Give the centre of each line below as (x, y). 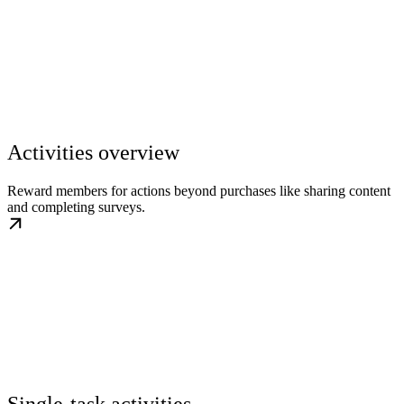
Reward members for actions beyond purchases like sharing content (199, 191)
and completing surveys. (76, 207)
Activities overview (93, 153)
